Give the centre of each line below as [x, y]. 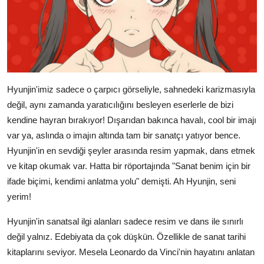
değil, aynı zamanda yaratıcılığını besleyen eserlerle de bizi [120, 105]
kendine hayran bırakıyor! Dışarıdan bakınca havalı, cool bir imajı [132, 120]
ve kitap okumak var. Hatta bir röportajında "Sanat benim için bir [129, 166]
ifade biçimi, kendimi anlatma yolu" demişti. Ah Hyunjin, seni [121, 181]
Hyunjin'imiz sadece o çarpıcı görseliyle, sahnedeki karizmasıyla [131, 90]
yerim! [19, 197]
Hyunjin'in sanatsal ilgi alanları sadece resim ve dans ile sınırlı [125, 222]
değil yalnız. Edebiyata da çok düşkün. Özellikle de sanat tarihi [126, 237]
